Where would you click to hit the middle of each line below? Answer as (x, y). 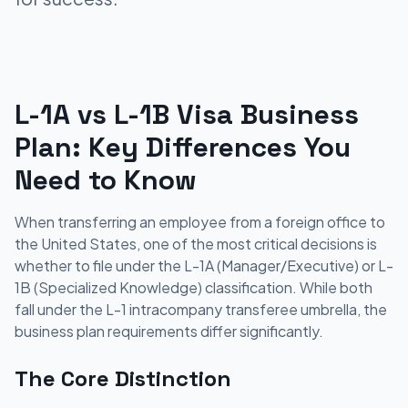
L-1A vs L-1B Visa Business (187, 114)
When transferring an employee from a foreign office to (200, 222)
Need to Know (106, 180)
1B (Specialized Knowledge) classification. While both (194, 287)
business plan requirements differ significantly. (169, 331)
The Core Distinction (123, 378)
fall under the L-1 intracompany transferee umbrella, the (201, 309)
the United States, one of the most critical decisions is (196, 244)
